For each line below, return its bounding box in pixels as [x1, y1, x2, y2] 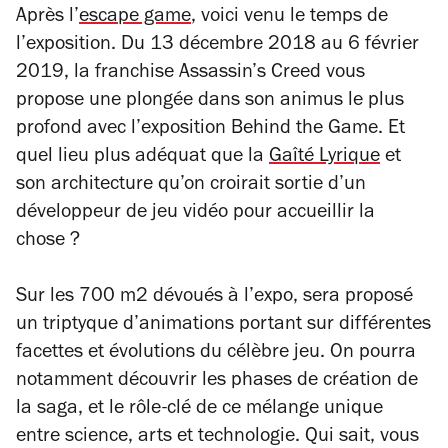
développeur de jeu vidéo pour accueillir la [16, 204, 375, 224]
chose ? [16, 232, 80, 252]
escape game [79, 8, 191, 28]
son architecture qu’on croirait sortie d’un [16, 176, 366, 196]
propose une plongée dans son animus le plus [16, 92, 404, 112]
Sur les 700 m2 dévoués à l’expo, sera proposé [16, 288, 413, 308]
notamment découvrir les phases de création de [16, 372, 418, 392]
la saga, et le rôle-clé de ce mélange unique [16, 400, 383, 420]
